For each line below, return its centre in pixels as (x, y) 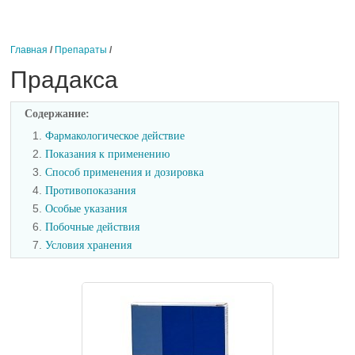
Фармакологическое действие (115, 136)
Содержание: (57, 114)
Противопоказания (91, 191)
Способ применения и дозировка (125, 173)
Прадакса (65, 80)
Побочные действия (93, 227)
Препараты (81, 50)
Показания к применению (108, 155)
